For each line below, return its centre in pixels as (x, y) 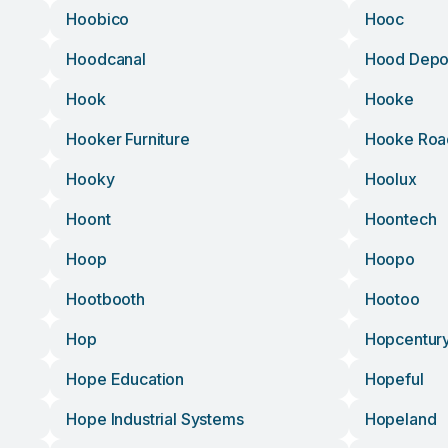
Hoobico (98, 19)
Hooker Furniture (128, 139)
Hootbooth (105, 299)
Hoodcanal (106, 59)
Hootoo (392, 299)
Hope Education (125, 379)
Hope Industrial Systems (155, 419)
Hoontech (400, 219)
